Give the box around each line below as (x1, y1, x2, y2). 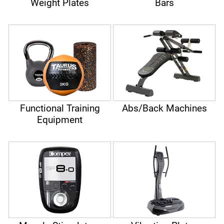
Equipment (37, 114, 82, 126)
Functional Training (19, 102, 100, 114)
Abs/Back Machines (121, 102, 207, 114)
